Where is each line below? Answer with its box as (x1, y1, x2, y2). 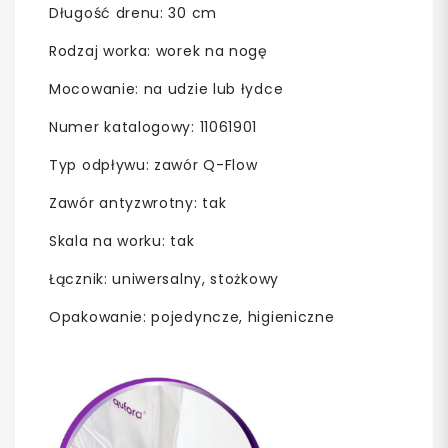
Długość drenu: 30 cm (49, 3, 217, 24)
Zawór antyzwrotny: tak (49, 193, 227, 214)
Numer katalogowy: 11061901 (49, 117, 258, 138)
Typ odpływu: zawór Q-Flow (49, 155, 258, 176)
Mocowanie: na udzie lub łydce (49, 79, 284, 100)
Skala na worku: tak (49, 231, 195, 252)
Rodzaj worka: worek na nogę (49, 41, 268, 62)
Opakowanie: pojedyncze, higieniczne (49, 307, 335, 328)
